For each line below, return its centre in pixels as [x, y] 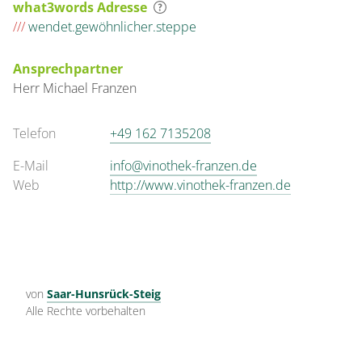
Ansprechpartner [68, 69]
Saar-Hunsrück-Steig [104, 294]
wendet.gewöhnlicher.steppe [111, 27]
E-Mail [31, 166]
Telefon [34, 133]
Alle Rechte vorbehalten [86, 311]
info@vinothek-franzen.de [183, 166]
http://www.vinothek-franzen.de [200, 185]
